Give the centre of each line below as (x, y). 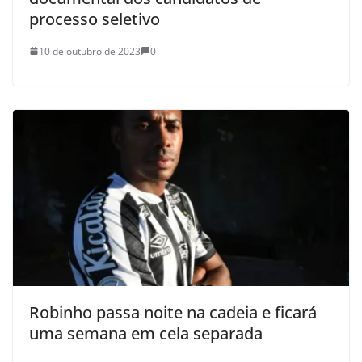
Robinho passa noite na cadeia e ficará (173, 313)
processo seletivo (95, 19)
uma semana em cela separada (146, 334)
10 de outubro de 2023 (90, 51)
